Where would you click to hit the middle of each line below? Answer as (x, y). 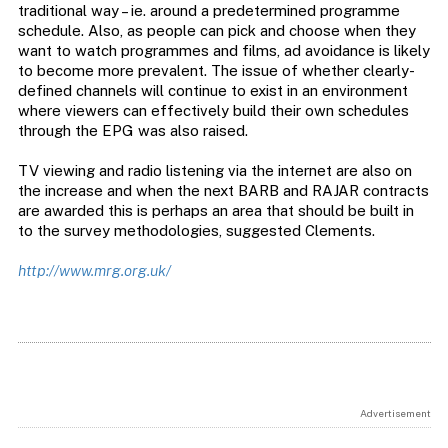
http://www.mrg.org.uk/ (94, 271)
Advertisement (395, 413)
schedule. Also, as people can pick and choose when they (216, 31)
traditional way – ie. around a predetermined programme (208, 11)
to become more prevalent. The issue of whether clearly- (216, 71)
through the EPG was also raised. (132, 131)
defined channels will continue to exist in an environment (212, 91)
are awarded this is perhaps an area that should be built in (215, 211)
